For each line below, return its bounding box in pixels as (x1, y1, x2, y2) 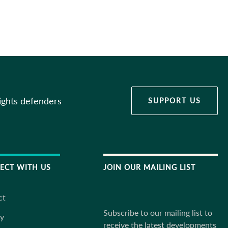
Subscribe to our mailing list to (103, 208, 212, 217)
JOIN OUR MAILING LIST (103, 163, 195, 172)
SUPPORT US (148, 96, 201, 105)
